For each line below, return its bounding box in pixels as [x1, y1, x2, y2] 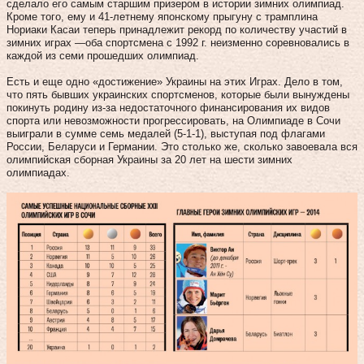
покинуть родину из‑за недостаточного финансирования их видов [6, 102, 330, 114]
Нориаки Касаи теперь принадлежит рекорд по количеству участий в [6, 24, 347, 36]
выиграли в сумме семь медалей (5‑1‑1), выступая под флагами [6, 128, 325, 140]
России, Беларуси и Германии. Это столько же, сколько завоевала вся [6, 141, 357, 153]
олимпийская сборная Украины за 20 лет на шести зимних [6, 154, 292, 166]
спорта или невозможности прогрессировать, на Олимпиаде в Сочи [6, 115, 340, 127]
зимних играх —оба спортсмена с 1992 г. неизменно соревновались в [6, 37, 349, 49]
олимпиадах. [6, 167, 70, 179]
